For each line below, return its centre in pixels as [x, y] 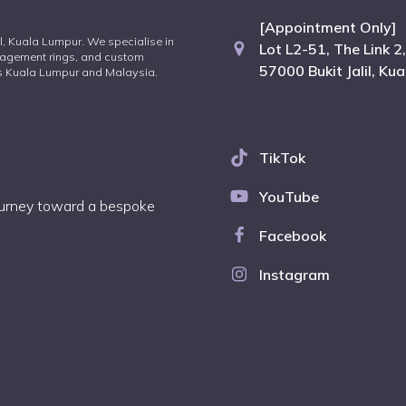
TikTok [282, 158]
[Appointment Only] [327, 28]
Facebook [292, 236]
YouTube [289, 197]
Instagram [294, 275]
